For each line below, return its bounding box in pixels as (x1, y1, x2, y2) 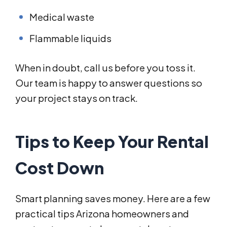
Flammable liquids (29, 32, 111, 45)
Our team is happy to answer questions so (15, 77, 202, 89)
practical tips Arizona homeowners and (15, 208, 189, 220)
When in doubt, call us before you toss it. (15, 62, 196, 74)
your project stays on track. (15, 92, 138, 104)
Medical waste (29, 11, 94, 23)
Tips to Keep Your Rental (15, 131, 209, 152)
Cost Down (15, 158, 104, 178)
